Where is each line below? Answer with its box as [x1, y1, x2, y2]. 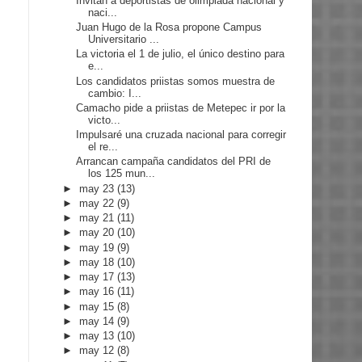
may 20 [79, 226, 118, 239]
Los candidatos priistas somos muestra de [76, 74, 276, 87]
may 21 [79, 212, 118, 225]
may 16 [79, 285, 118, 298]
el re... [88, 141, 119, 154]
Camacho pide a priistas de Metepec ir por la [76, 101, 286, 114]
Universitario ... [88, 33, 160, 46]
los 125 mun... [88, 167, 156, 180]
